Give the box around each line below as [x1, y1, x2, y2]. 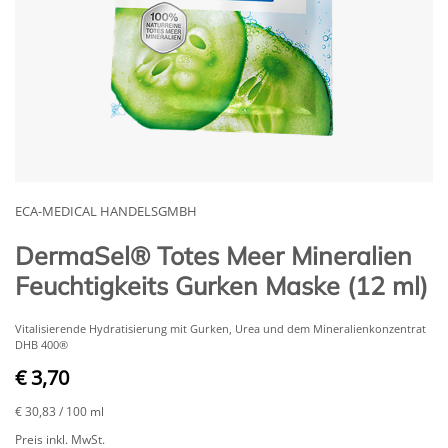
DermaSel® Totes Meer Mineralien [15, 239, 412, 271]
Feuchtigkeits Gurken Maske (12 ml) [15, 269, 428, 301]
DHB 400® [15, 336, 68, 352]
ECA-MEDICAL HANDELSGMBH [15, 201, 197, 220]
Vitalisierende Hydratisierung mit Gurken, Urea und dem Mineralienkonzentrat [15, 320, 426, 336]
